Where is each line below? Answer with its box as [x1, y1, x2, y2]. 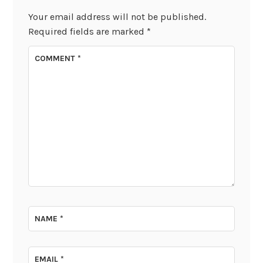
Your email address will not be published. [28, 11, 206, 22]
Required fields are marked [28, 25, 147, 37]
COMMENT [35, 53, 78, 64]
